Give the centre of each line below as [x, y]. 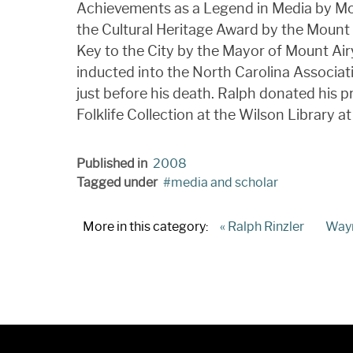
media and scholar [225, 182]
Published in [112, 163]
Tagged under [117, 182]
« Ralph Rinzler [262, 226]
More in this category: [145, 226]
